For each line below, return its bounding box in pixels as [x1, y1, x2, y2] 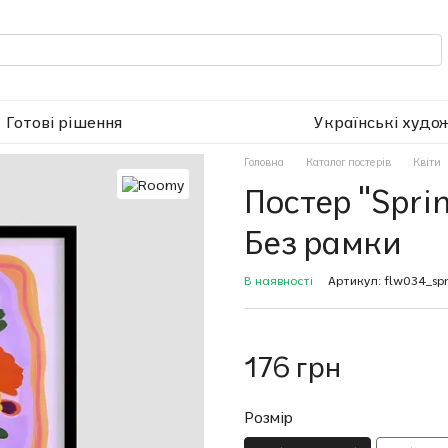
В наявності [244, 273, 313, 288]
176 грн [244, 349, 341, 384]
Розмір [244, 408, 293, 427]
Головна [244, 155, 284, 169]
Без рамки [244, 222, 402, 262]
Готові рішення [6, 112, 122, 132]
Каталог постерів [306, 155, 391, 169]
